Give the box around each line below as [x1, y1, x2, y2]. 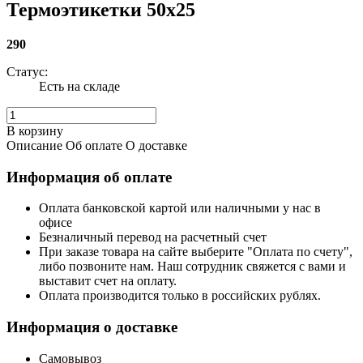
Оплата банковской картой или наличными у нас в [39, 201, 321, 216]
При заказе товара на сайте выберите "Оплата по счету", [39, 245, 352, 259]
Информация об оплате [6, 168, 172, 186]
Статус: [6, 64, 48, 79]
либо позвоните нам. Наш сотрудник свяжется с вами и [39, 259, 346, 274]
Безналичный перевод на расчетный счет [39, 230, 267, 245]
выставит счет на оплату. [39, 274, 177, 288]
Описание [6, 138, 62, 152]
